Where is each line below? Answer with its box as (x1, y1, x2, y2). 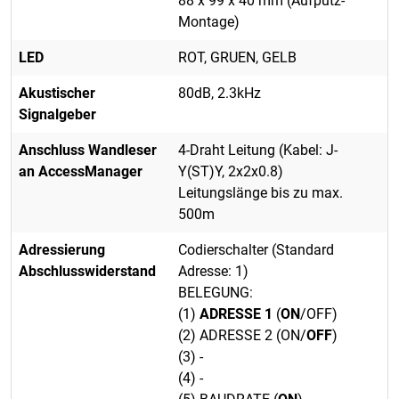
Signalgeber (19, 106, 96, 124)
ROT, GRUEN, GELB (178, 49, 297, 67)
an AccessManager (19, 163, 142, 181)
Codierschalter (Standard (178, 241, 334, 259)
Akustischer (19, 85, 95, 102)
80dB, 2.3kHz (178, 85, 261, 102)
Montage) (178, 13, 240, 31)
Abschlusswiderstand (19, 263, 156, 281)
